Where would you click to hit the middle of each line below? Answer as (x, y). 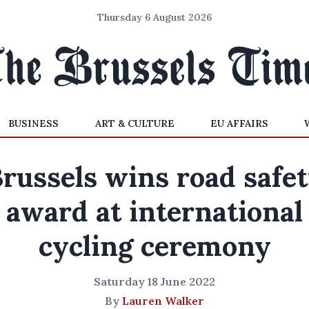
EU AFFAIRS (239, 123)
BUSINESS (34, 123)
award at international (154, 211)
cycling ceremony (154, 246)
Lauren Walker (163, 301)
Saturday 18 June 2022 (154, 281)
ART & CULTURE (134, 123)
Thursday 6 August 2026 (154, 17)
